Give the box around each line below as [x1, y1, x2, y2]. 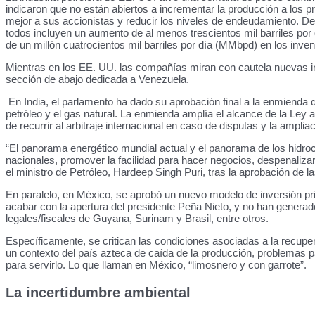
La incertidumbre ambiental [6, 285, 191, 300]
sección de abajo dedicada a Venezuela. [6, 73, 189, 85]
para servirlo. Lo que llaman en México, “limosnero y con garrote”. [6, 259, 309, 271]
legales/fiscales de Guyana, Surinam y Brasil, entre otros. [6, 212, 269, 224]
